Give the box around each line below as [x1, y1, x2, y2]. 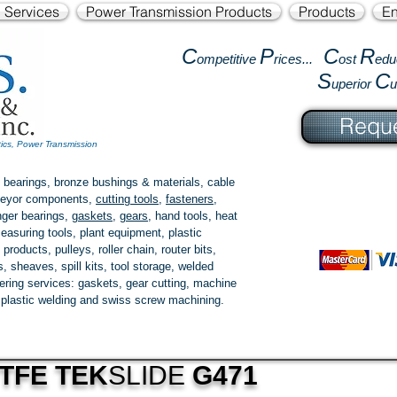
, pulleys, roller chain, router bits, [48, 243, 216, 256]
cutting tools [96, 192, 159, 206]
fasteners [166, 192, 214, 206]
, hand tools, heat [148, 209, 237, 222]
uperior [331, 76, 375, 91]
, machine [186, 276, 237, 290]
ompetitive [197, 51, 260, 66]
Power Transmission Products [85, 3, 272, 20]
